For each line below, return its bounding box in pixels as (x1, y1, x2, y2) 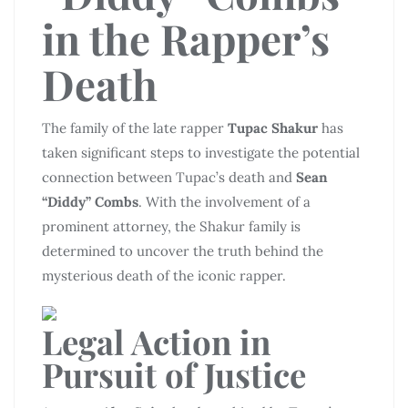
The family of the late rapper (42, 119, 228, 137)
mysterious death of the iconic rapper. (42, 267, 286, 284)
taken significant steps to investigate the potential (42, 144, 360, 161)
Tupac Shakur (228, 119, 318, 137)
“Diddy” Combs (42, 193, 138, 210)
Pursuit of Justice (42, 352, 306, 396)
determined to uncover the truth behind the (42, 242, 323, 260)
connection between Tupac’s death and (42, 168, 296, 186)
